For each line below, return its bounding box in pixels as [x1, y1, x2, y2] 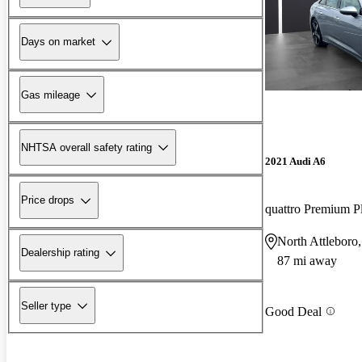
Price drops [21, 194, 74, 207]
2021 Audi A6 [265, 155, 326, 168]
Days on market [21, 36, 95, 48]
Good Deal [265, 304, 322, 318]
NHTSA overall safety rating [21, 141, 152, 154]
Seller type [21, 299, 71, 312]
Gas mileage [21, 88, 80, 101]
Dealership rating [21, 246, 99, 259]
